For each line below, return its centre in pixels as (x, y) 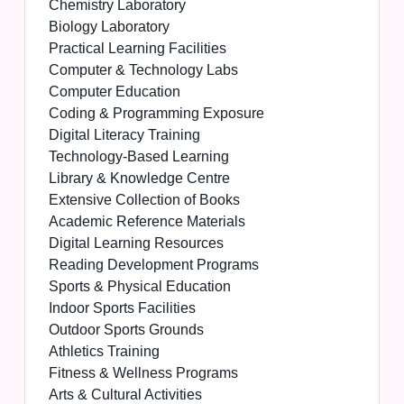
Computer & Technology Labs (143, 70)
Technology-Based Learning (138, 157)
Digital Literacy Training (124, 135)
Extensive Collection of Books (144, 200)
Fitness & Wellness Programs (143, 373)
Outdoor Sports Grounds (126, 330)
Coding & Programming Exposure (156, 114)
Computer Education (114, 92)
